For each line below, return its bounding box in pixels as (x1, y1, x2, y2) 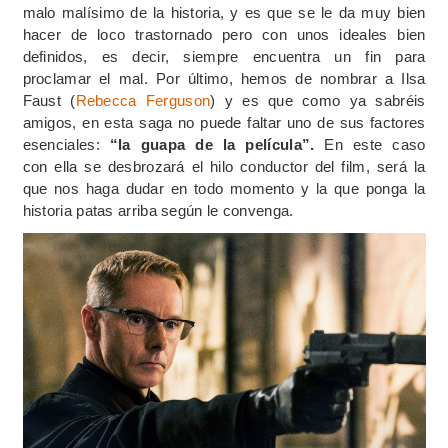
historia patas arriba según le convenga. (22, 201, 294, 219)
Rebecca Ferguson (75, 91, 211, 109)
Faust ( (22, 91, 76, 109)
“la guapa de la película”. (109, 135, 325, 153)
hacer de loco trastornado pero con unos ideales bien (22, 25, 426, 43)
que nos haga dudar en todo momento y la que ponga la (22, 179, 426, 197)
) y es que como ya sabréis (210, 91, 426, 109)
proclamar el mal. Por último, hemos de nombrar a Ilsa (22, 69, 426, 87)
